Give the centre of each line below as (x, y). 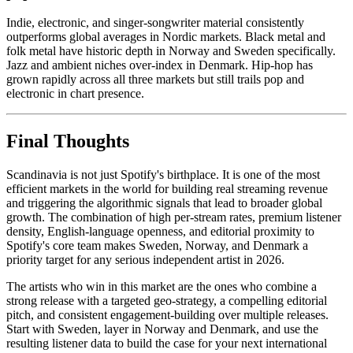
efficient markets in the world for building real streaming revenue (167, 189)
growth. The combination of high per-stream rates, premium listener (174, 217)
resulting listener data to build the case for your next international (167, 344)
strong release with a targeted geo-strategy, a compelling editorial (167, 301)
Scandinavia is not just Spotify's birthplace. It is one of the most (163, 175)
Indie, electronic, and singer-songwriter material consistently (155, 23)
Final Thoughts (68, 141)
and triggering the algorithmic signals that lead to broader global (164, 203)
